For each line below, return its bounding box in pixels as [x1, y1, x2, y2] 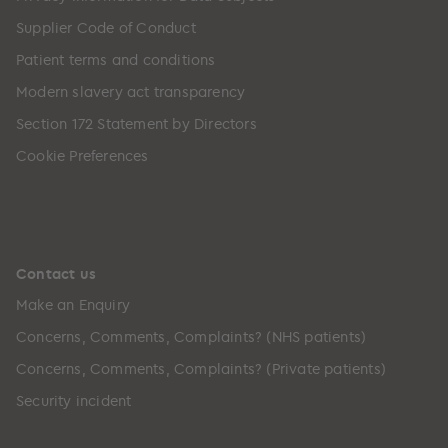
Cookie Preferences [16, 145, 149, 165]
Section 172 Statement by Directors [16, 113, 257, 133]
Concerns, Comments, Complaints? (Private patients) [16, 358, 386, 378]
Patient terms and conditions [16, 49, 216, 69]
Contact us [16, 263, 96, 283]
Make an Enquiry [16, 294, 130, 314]
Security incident [16, 390, 132, 410]
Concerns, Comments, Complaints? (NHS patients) [16, 326, 367, 346]
